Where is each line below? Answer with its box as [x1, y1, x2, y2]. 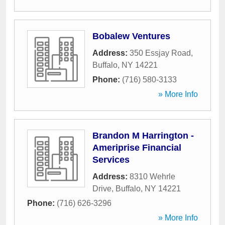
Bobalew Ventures [92, 31, 170, 41]
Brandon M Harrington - [92, 131, 194, 141]
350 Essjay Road [130, 49, 191, 57]
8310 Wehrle [130, 172, 175, 181]
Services [92, 155, 130, 165]
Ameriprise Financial [92, 143, 181, 153]
